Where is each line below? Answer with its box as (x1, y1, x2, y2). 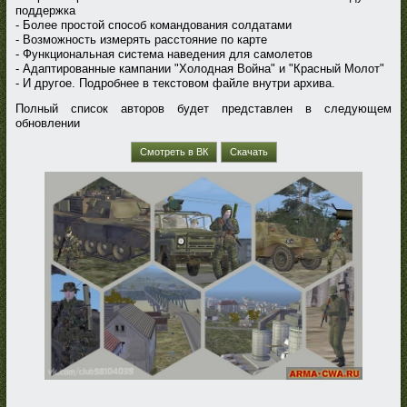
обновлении (15, 116, 80, 130)
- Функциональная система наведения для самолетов (15, 47, 313, 61)
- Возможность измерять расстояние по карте (15, 33, 267, 46)
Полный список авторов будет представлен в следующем (15, 102, 392, 115)
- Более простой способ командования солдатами (15, 18, 292, 32)
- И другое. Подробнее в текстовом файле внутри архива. (15, 76, 335, 90)
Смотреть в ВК (139, 146, 208, 157)
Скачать (229, 146, 268, 157)
